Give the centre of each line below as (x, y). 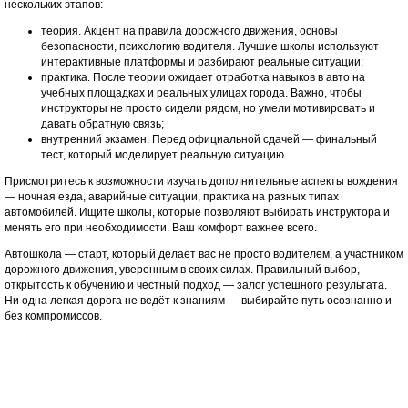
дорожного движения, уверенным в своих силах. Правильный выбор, (182, 270)
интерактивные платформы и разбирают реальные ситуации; (202, 62)
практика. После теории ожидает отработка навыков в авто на (203, 77)
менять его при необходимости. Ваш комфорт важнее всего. (160, 228)
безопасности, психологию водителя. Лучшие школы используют (209, 46)
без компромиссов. (53, 316)
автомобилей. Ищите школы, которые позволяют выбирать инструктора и (197, 212)
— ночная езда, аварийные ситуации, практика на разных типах (171, 197)
